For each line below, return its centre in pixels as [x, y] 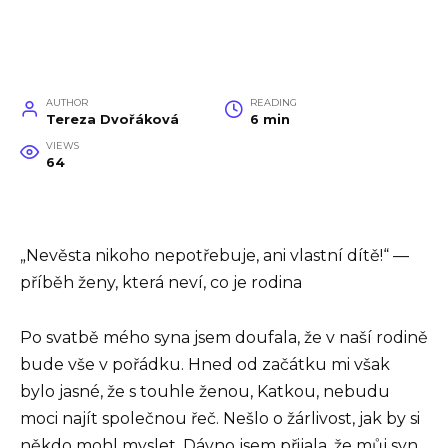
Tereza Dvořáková [112, 120]
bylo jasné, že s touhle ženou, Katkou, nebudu [205, 391]
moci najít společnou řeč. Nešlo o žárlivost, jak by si [220, 418]
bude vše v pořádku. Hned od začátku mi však [205, 364]
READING [273, 103]
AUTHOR [66, 103]
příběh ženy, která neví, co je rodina [161, 283]
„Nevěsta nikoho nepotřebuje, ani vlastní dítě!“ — [214, 256]
